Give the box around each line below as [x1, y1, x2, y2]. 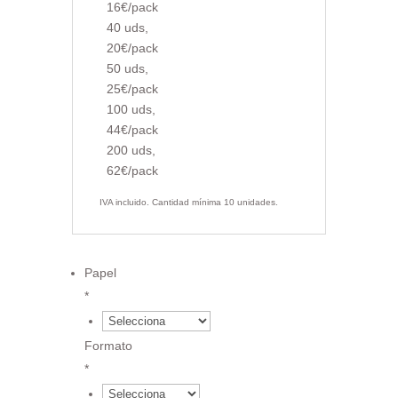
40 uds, [106, 20, 148, 35]
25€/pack [106, 81, 158, 96]
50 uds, [106, 60, 148, 76]
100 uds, [106, 101, 155, 116]
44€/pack [106, 122, 158, 137]
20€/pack [106, 40, 158, 55]
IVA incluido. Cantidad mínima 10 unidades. [99, 196, 278, 207]
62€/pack [106, 163, 158, 178]
